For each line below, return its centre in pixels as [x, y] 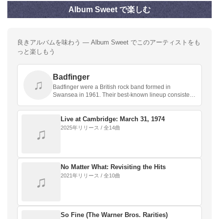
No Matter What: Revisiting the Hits [113, 167]
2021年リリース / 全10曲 [90, 175]
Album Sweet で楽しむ [109, 9]
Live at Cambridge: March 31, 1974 [113, 119]
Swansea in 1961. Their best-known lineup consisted [123, 95]
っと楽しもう [36, 51]
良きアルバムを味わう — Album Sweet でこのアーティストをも [109, 42]
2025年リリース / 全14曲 [90, 127]
